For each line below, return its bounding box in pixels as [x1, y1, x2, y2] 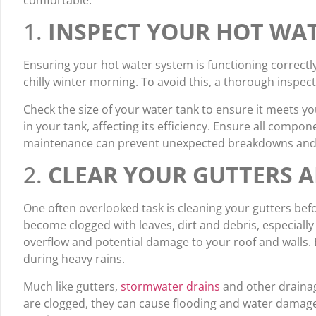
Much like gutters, [23, 278, 121, 294]
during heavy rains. [23, 251, 125, 267]
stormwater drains [121, 278, 220, 294]
